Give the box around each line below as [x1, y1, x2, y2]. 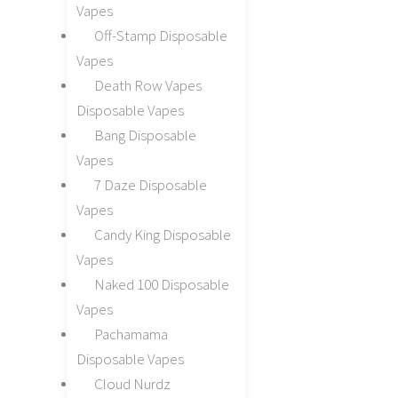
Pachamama [93, 323, 168, 344]
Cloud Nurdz [93, 373, 171, 394]
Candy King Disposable [93, 224, 231, 244]
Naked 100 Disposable [93, 274, 229, 294]
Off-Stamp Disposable [93, 25, 227, 45]
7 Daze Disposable [93, 174, 207, 195]
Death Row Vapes [93, 75, 202, 95]
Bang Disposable [93, 124, 196, 145]
